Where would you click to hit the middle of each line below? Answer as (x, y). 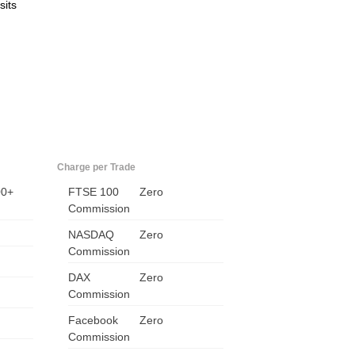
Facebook (93, 320)
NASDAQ (91, 234)
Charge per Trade (96, 167)
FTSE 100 (93, 191)
